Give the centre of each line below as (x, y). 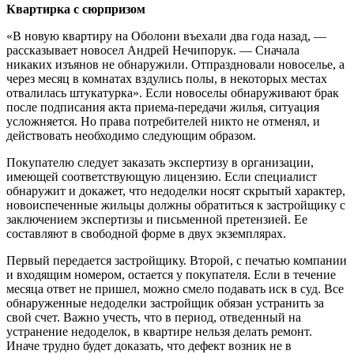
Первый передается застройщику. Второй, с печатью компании (177, 260)
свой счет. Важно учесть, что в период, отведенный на (154, 317)
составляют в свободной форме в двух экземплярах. (146, 233)
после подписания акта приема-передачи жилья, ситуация (163, 107)
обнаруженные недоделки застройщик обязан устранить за (165, 303)
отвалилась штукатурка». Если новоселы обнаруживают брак (173, 92)
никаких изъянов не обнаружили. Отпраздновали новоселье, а (175, 64)
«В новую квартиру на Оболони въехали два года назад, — (166, 36)
